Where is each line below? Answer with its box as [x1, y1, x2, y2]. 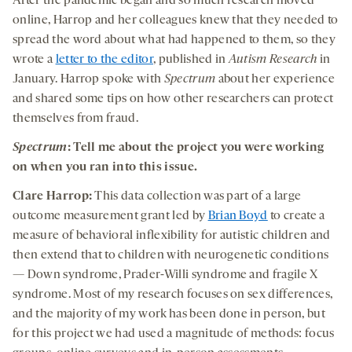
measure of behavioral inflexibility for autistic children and [13, 229, 331, 242]
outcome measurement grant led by [13, 209, 208, 222]
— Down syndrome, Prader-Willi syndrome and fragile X [13, 268, 318, 281]
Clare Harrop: [13, 189, 93, 203]
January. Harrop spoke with [13, 72, 164, 86]
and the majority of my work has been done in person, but [13, 307, 325, 321]
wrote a [13, 53, 56, 66]
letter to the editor [55, 53, 153, 66]
